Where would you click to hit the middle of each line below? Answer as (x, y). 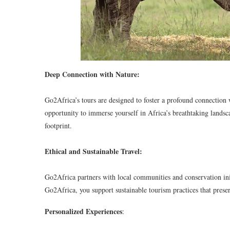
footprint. (58, 126)
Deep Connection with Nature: (92, 74)
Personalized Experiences (83, 212)
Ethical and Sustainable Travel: (93, 151)
